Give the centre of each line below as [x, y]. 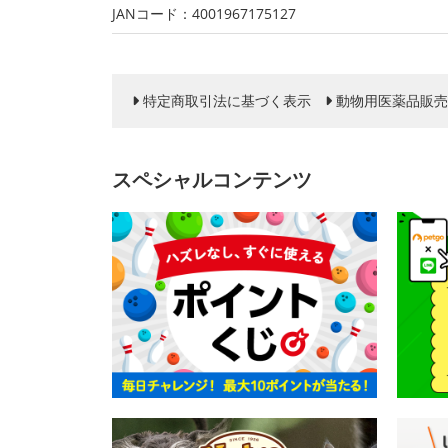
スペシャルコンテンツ [212, 179]
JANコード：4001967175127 [204, 13]
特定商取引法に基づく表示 [227, 100]
